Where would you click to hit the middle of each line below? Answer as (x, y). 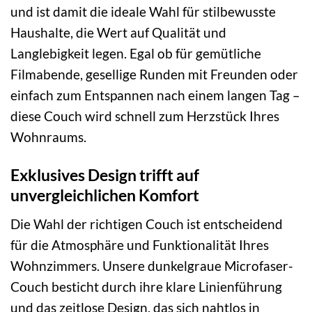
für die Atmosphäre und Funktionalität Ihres (140, 244)
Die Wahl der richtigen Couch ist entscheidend (147, 224)
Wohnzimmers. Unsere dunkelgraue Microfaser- (152, 265)
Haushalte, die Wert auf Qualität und (118, 33)
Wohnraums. (48, 137)
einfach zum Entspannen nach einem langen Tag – (155, 95)
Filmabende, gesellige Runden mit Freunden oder (154, 75)
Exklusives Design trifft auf (105, 174)
